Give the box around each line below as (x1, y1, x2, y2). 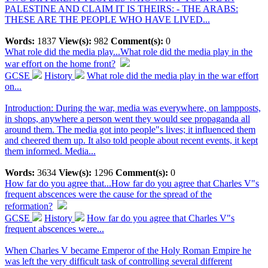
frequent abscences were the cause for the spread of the (5, 189, 212, 199)
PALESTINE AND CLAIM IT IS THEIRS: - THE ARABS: (5, 4, 238, 14)
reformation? (5, 201, 53, 211)
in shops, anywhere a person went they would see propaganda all (5, 114, 250, 124)
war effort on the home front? (5, 59, 115, 69)
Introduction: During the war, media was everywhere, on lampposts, (5, 103, 261, 113)
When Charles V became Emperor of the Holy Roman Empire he (5, 245, 251, 255)
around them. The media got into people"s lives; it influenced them (5, 124, 255, 135)
